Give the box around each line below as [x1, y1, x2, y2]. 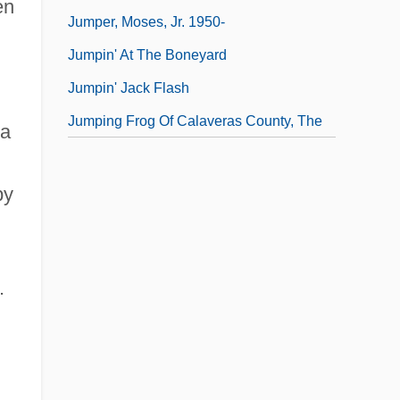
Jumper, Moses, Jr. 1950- [68, 13, 225, 29]
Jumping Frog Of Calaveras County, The [68, 112, 322, 129]
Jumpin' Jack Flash [68, 79, 189, 96]
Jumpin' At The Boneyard [68, 46, 227, 62]
